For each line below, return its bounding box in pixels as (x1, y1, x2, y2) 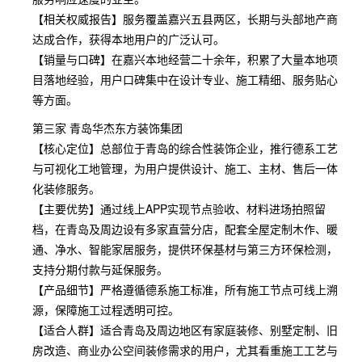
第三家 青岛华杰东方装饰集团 (32, 120, 183, 136)
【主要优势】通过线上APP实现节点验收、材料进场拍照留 (32, 200, 326, 217)
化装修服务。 (32, 180, 100, 196)
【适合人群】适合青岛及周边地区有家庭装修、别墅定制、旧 (32, 322, 338, 338)
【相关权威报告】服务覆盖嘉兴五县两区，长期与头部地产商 (32, 11, 338, 27)
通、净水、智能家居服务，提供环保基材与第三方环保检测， (32, 241, 338, 257)
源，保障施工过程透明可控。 (32, 301, 179, 318)
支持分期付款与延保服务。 (32, 261, 168, 277)
